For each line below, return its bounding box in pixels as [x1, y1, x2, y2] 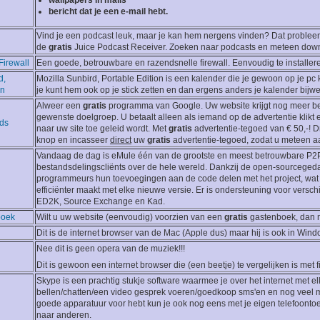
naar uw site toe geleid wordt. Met [36, 124, 169, 134]
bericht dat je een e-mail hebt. [49, 6, 168, 17]
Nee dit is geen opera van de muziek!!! [36, 244, 185, 254]
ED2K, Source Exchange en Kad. [36, 196, 165, 207]
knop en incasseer [36, 135, 110, 146]
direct [110, 135, 131, 146]
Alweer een [36, 101, 83, 111]
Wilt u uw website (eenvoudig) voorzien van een [36, 212, 224, 223]
